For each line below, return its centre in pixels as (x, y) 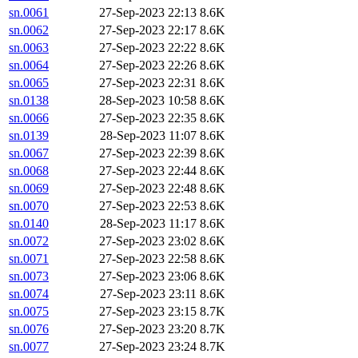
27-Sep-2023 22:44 (148, 171)
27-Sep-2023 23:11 (148, 294)
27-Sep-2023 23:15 (148, 312)
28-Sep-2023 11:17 (148, 224)
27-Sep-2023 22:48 (148, 189)
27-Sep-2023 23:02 (148, 241)
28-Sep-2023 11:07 (148, 136)
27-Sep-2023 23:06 (148, 276)
